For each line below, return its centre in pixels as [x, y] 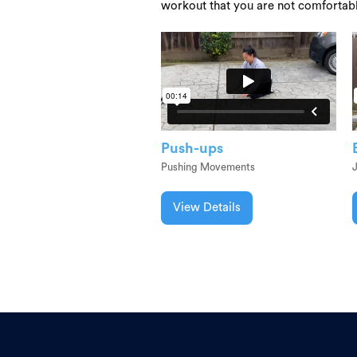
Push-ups [192, 148]
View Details [207, 207]
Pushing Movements [208, 167]
